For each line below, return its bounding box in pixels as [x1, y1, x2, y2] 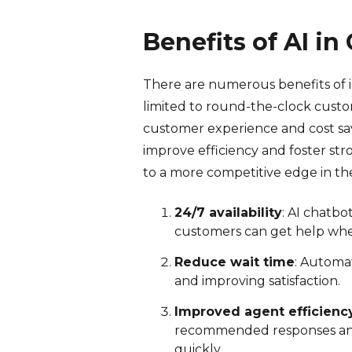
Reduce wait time [174, 254, 295, 269]
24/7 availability [174, 204, 282, 220]
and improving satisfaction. [174, 273, 340, 288]
